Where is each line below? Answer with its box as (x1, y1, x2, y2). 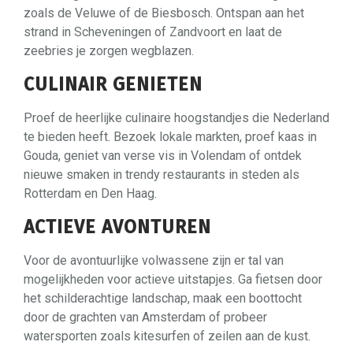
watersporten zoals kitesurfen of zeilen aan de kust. (24, 328, 310, 344)
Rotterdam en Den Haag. (24, 185, 157, 201)
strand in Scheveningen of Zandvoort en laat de (24, 24, 282, 39)
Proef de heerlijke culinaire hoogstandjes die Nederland (24, 110, 329, 125)
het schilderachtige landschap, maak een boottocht (24, 290, 302, 306)
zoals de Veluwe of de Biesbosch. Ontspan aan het (24, 5, 304, 20)
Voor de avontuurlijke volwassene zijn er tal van (24, 252, 284, 268)
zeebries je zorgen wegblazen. (24, 43, 194, 58)
